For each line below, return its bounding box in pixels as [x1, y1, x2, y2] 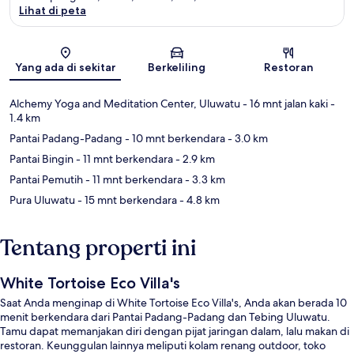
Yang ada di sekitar [14, 60, 116, 75]
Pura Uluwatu [9, 193, 75, 208]
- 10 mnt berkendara [122, 131, 225, 146]
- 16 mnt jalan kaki [240, 96, 328, 111]
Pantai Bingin [9, 152, 73, 167]
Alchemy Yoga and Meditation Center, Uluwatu [9, 96, 240, 111]
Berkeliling [148, 60, 206, 75]
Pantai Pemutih [9, 172, 83, 187]
